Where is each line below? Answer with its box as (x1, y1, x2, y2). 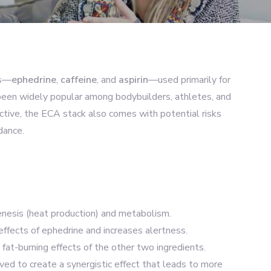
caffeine (60, 73, 97, 87)
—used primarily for (148, 73, 230, 87)
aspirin (119, 73, 148, 87)
